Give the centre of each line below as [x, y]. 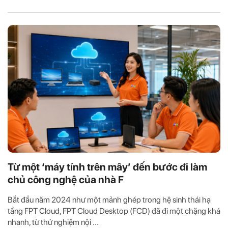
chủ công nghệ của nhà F [66, 179]
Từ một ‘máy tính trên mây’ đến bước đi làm [107, 167]
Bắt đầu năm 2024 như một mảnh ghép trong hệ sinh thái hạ [109, 199]
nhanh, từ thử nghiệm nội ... [53, 222]
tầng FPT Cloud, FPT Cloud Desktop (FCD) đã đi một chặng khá [114, 211]
